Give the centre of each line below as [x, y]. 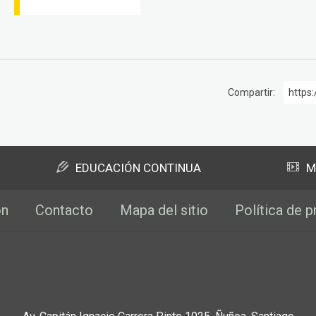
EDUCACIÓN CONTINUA [139, 168]
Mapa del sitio [164, 211]
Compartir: [251, 93]
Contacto [64, 211]
